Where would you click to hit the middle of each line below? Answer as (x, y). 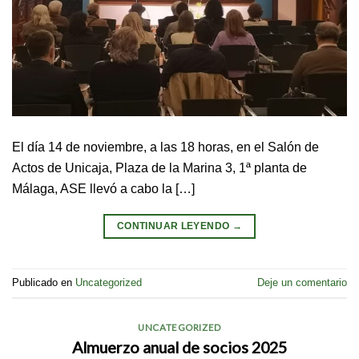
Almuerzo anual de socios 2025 (179, 347)
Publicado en (44, 283)
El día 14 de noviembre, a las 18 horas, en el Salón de (165, 147)
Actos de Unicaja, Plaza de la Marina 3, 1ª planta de (159, 168)
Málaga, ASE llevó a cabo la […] (103, 189)
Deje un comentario (302, 283)
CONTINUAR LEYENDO (174, 226)
